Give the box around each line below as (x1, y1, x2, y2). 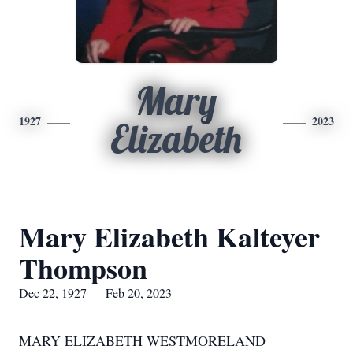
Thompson (19, 247, 147, 288)
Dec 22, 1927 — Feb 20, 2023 (19, 284, 172, 301)
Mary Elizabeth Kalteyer (19, 216, 320, 257)
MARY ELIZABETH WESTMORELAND (19, 331, 266, 350)
